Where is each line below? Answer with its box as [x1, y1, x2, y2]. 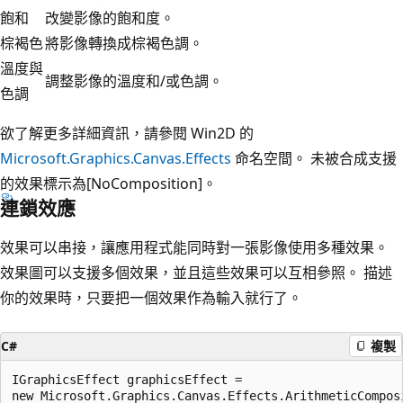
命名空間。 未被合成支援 [231, 148, 397, 168]
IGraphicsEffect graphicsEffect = [12, 372, 242, 387]
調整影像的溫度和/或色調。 [45, 70, 223, 91]
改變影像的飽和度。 [45, 7, 175, 28]
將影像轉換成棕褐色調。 [45, 32, 203, 53]
